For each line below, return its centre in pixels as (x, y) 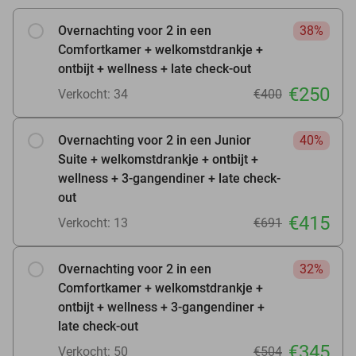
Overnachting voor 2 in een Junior (155, 140)
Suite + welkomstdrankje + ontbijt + (158, 159)
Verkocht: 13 (93, 222)
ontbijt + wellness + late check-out (155, 68)
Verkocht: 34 (93, 94)
